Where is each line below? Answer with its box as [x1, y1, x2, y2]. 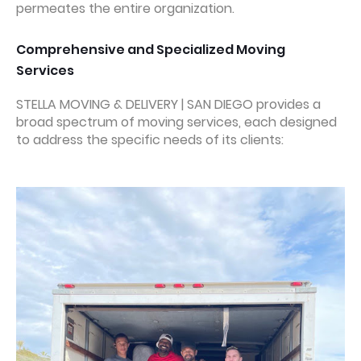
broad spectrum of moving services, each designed [16, 113, 337, 131]
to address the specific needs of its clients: [16, 131, 284, 149]
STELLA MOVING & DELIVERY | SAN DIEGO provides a [16, 95, 321, 114]
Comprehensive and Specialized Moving [16, 40, 285, 59]
